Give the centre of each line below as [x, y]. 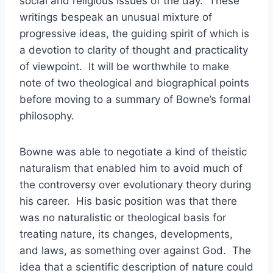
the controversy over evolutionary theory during [135, 185]
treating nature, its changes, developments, [126, 234]
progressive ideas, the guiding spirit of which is [134, 34]
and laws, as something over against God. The [135, 250]
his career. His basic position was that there [128, 201]
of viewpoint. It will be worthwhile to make [124, 66]
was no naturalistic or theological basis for [123, 218]
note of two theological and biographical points [134, 83]
